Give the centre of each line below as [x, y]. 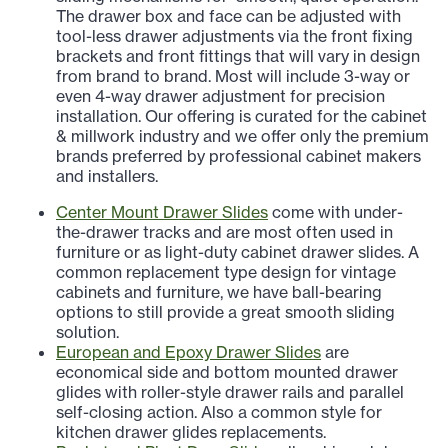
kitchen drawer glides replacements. [191, 432]
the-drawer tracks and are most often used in [224, 232]
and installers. [107, 176]
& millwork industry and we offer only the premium [242, 136]
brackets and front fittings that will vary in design [238, 56]
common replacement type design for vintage [226, 272]
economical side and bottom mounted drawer [227, 372]
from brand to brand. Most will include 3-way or [233, 76]
